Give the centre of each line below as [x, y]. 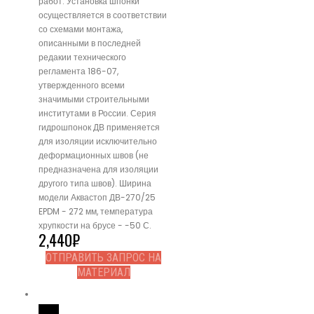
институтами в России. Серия [97, 113]
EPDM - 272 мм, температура [96, 211]
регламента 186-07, [78, 71]
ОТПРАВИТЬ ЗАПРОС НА [103, 257]
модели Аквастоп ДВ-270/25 [97, 197]
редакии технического [82, 57]
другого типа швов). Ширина [95, 183]
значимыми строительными [94, 99]
